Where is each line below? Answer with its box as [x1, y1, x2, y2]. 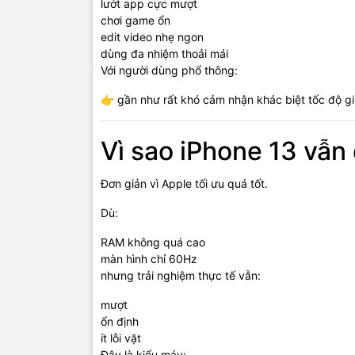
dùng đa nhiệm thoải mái [101, 47, 228, 61]
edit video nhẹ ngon [101, 30, 204, 44]
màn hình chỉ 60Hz [101, 252, 197, 266]
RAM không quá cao [101, 235, 205, 250]
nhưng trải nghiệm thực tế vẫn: [101, 269, 261, 283]
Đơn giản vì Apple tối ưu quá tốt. [101, 177, 268, 191]
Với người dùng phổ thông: [101, 63, 238, 78]
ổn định [101, 315, 139, 329]
